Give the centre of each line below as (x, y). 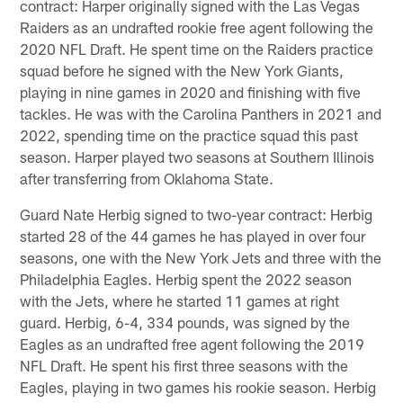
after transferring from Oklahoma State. (147, 179)
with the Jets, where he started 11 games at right (180, 301)
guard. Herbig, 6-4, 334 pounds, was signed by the (185, 322)
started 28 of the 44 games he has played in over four (193, 236)
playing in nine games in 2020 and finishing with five (191, 92)
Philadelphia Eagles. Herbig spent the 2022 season (186, 279)
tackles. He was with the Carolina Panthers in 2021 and (201, 114)
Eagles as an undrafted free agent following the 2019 (193, 344)
